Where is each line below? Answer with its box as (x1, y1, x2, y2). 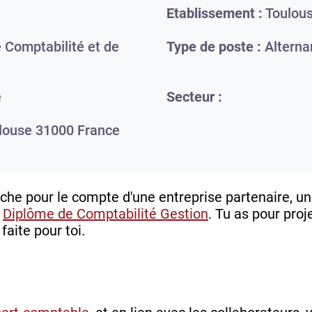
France (77, 122, 120, 139)
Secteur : (166, 88, 222, 106)
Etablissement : (166, 5, 263, 22)
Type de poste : (166, 38, 261, 56)
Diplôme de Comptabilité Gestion (3, 205, 208, 223)
